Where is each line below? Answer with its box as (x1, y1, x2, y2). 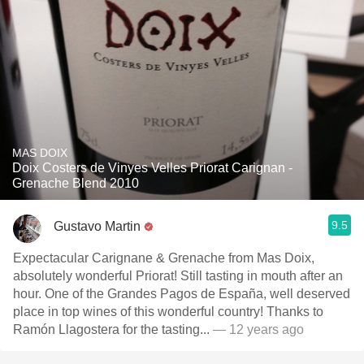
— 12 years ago (210, 323, 304, 336)
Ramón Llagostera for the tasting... (13, 323, 210, 336)
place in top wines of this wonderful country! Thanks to (13, 305, 323, 318)
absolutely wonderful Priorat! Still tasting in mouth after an (13, 269, 343, 283)
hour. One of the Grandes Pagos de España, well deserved (13, 287, 350, 301)
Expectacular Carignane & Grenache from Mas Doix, (13, 251, 314, 265)
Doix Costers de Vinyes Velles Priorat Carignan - (12, 161, 292, 175)
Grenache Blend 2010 (12, 176, 139, 190)
